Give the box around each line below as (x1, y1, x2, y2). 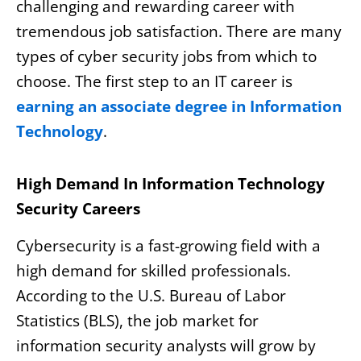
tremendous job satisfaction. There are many (16, 21, 342, 43)
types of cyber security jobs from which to (16, 46, 317, 68)
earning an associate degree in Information (16, 96, 342, 118)
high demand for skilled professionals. (16, 260, 291, 282)
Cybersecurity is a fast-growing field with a (16, 235, 321, 257)
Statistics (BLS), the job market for (16, 310, 259, 332)
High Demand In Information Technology (16, 172, 325, 194)
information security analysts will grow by (16, 335, 316, 357)
